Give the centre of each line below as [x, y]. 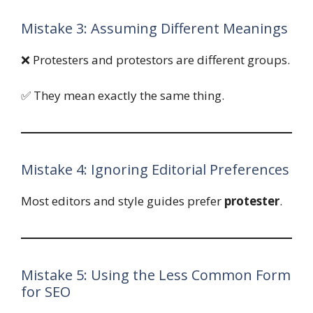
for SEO [46, 291]
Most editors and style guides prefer [123, 201]
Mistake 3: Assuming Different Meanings [154, 29]
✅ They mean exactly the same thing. [123, 95]
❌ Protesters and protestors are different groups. [155, 60]
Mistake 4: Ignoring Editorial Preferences [155, 169]
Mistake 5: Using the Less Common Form [156, 275]
